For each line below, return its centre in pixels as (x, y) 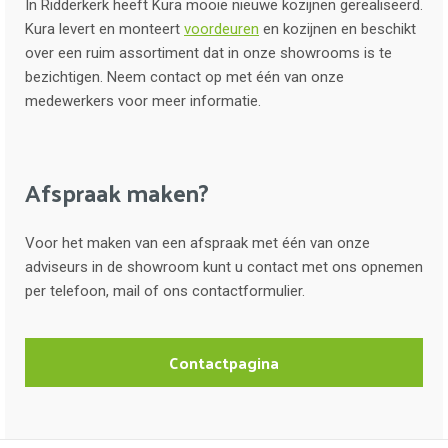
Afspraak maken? (117, 191)
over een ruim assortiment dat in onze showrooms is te (208, 52)
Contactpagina (224, 362)
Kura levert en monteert (104, 28)
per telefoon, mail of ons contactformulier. (167, 290)
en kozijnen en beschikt (337, 28)
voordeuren (221, 28)
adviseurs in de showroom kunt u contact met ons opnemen (224, 266)
